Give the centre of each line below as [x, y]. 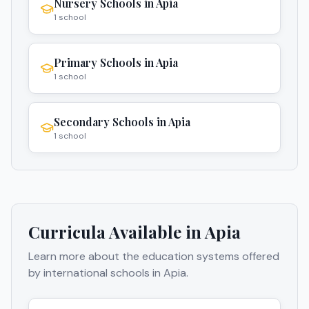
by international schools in [96, 273]
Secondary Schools [104, 122]
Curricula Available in [117, 232]
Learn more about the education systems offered [154, 257]
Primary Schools [98, 63]
